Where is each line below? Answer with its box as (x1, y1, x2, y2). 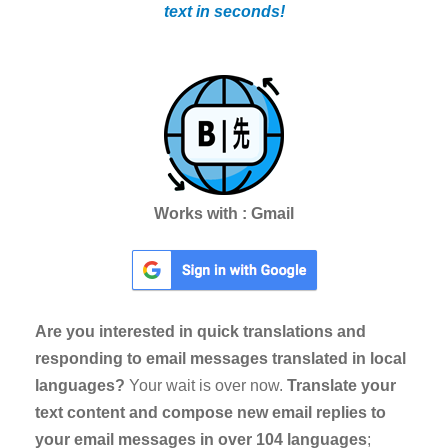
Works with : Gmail (154, 204, 294, 222)
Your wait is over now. (125, 376, 287, 394)
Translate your (287, 376, 396, 394)
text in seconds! (163, 2, 285, 20)
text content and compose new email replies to (35, 403, 386, 421)
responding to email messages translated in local (35, 349, 406, 367)
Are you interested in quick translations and (35, 322, 366, 340)
